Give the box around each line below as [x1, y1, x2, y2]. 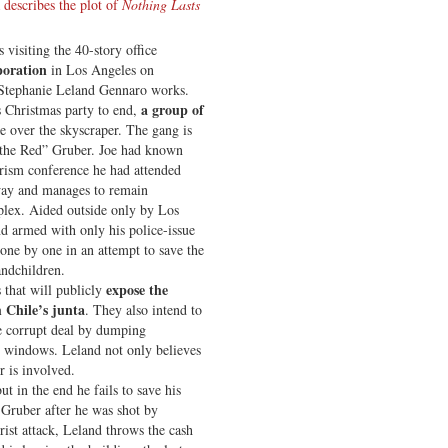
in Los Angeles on [47, 59, 154, 79]
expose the [106, 278, 168, 300]
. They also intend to [85, 299, 202, 319]
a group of [141, 98, 204, 120]
